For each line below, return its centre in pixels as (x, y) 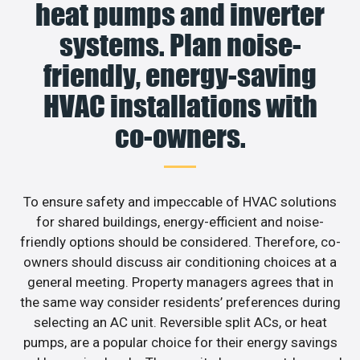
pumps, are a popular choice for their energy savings (180, 343)
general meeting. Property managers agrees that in (180, 282)
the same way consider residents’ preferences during (180, 303)
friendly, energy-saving (180, 76)
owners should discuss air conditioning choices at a (180, 262)
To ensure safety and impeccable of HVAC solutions (180, 202)
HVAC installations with (180, 106)
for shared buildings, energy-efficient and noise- (180, 222)
